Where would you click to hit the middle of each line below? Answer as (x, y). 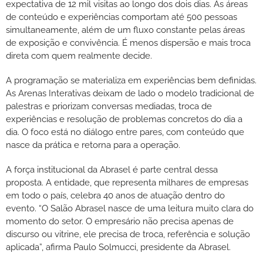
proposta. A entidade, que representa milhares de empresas (127, 183)
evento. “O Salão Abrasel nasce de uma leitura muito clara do (130, 209)
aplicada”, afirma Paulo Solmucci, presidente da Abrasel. (118, 247)
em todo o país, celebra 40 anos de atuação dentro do (115, 196)
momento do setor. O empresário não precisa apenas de (120, 222)
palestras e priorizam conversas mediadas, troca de (109, 107)
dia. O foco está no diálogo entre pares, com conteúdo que (125, 132)
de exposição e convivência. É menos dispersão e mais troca (128, 43)
